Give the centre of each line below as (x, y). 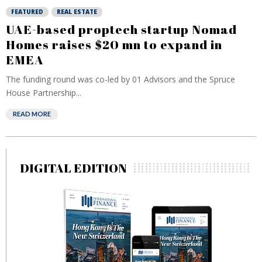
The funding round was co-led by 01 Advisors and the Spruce (120, 79)
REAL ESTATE (77, 12)
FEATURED (27, 12)
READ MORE (32, 114)
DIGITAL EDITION (73, 168)
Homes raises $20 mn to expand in (114, 44)
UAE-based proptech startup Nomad (121, 29)
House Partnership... (44, 93)
